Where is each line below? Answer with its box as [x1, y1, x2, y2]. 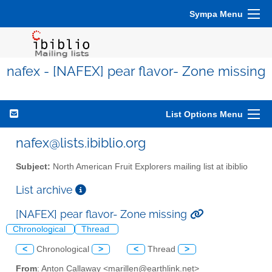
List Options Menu [166, 109, 243, 119]
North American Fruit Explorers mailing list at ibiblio [50, 161, 248, 171]
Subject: [16, 161, 50, 171]
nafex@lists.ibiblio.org [16, 135, 146, 151]
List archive [16, 183, 75, 196]
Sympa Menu [189, 9, 243, 19]
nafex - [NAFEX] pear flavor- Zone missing [7, 64, 265, 79]
